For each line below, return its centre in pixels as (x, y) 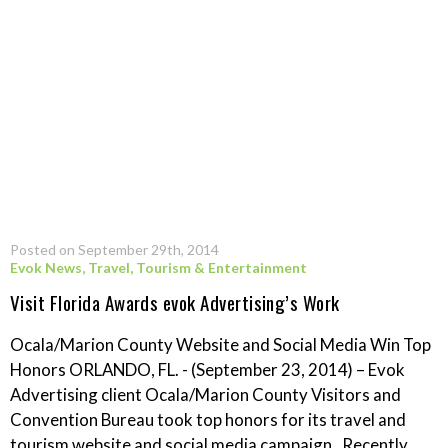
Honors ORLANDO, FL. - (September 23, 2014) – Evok (207, 369)
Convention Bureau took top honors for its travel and (208, 419)
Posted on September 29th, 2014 (114, 249)
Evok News (46, 267)
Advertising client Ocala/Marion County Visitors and (205, 394)
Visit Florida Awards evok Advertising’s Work (175, 301)
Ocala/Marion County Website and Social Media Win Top (220, 344)
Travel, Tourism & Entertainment (197, 267)
